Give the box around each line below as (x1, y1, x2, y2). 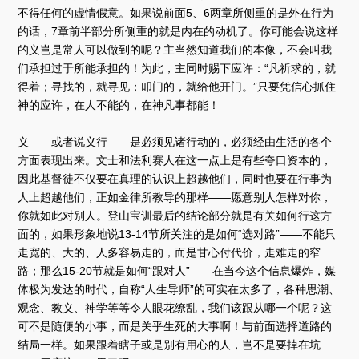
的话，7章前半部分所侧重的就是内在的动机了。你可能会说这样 (18, 24, 339, 38)
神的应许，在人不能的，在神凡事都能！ (18, 98, 220, 111)
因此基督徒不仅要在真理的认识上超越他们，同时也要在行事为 (18, 171, 333, 185)
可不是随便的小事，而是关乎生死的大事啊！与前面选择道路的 (18, 319, 333, 333)
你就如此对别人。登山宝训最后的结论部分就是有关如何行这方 (18, 208, 333, 222)
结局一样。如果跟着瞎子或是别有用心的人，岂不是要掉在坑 (18, 337, 321, 351)
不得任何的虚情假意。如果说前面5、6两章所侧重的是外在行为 (18, 6, 334, 19)
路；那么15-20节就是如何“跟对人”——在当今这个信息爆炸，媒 (18, 264, 337, 277)
